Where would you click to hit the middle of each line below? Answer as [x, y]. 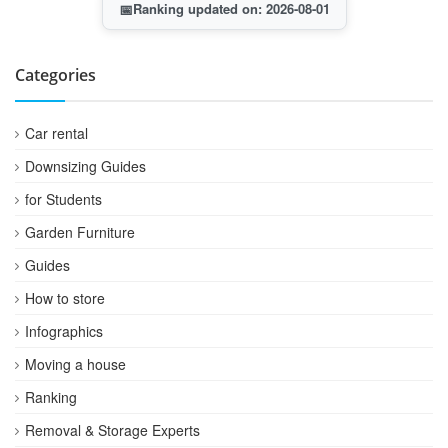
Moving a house [75, 363]
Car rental [56, 132]
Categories [55, 74]
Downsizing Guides [85, 165]
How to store [65, 297]
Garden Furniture [80, 231]
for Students [63, 198]
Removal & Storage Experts [112, 429]
